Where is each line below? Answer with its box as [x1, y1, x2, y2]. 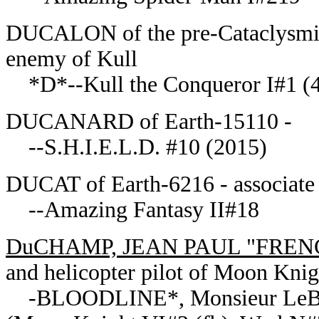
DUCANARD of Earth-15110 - [6, 109, 292, 134]
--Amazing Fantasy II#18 [6, 197, 259, 222]
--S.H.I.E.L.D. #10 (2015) [6, 135, 267, 159]
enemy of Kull [6, 46, 137, 71]
